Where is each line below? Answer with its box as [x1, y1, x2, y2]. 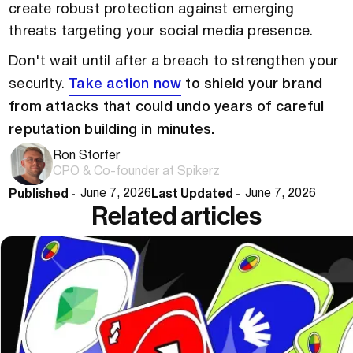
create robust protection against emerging [9, 3, 295, 17]
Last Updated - [151, 188, 246, 201]
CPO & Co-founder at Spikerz [53, 166, 221, 178]
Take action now [69, 78, 182, 91]
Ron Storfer [53, 150, 121, 162]
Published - [9, 188, 81, 201]
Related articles [91, 204, 262, 230]
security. [9, 78, 69, 92]
